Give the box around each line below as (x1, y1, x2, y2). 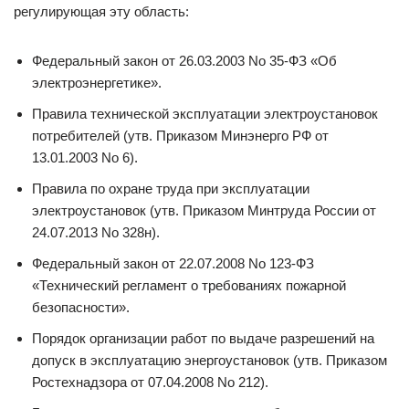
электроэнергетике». (32, 75, 162, 90)
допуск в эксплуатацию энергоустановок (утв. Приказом (32, 352, 387, 368)
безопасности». (32, 299, 130, 315)
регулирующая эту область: (14, 4, 189, 19)
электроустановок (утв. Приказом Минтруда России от (32, 203, 376, 218)
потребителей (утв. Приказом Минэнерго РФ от (32, 128, 329, 143)
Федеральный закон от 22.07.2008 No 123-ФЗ (32, 256, 314, 271)
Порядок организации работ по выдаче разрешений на (32, 330, 374, 346)
